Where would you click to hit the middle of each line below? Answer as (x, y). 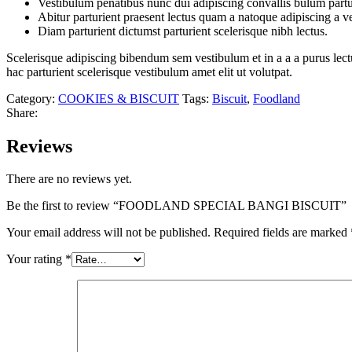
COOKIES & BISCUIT (119, 98)
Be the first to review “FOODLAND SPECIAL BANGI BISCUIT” (176, 206)
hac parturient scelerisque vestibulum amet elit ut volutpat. (149, 71)
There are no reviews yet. (69, 179)
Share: (22, 112)
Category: (31, 98)
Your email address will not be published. (108, 233)
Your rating (36, 259)
